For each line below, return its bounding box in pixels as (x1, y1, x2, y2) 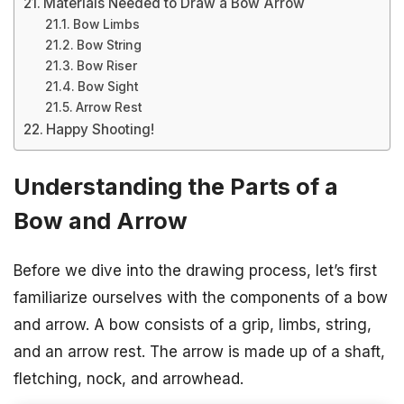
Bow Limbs (72, 17, 140, 32)
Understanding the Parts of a (14, 172, 338, 201)
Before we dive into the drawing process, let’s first (14, 262, 377, 280)
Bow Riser (76, 59, 137, 73)
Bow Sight (77, 79, 138, 94)
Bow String (76, 38, 142, 52)
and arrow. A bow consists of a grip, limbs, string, (14, 316, 372, 335)
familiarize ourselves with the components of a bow (14, 289, 388, 308)
